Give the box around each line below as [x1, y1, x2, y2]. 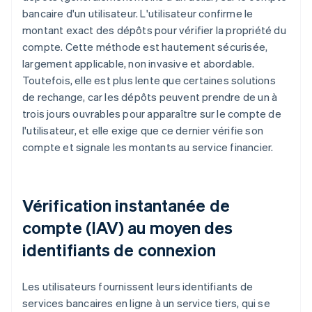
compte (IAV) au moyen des [22, 217, 233, 239]
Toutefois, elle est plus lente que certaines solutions [22, 73, 276, 88]
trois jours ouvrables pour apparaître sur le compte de [22, 107, 281, 121]
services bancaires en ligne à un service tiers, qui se [22, 296, 270, 311]
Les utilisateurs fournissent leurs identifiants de [22, 279, 253, 294]
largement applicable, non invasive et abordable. [22, 56, 255, 71]
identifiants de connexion [22, 239, 217, 261]
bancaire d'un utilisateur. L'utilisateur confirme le [22, 6, 253, 21]
